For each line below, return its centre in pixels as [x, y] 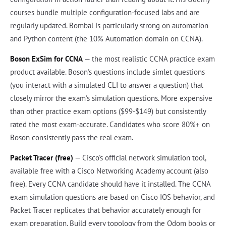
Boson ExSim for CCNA [46, 59]
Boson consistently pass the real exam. [72, 137]
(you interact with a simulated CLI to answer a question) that [107, 85]
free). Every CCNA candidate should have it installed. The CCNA [110, 184]
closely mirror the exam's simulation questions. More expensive [111, 98]
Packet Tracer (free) [42, 157]
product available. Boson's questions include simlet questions [107, 72]
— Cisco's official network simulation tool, [139, 157]
